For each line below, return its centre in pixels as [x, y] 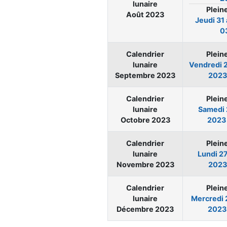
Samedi [212, 109]
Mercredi [208, 199]
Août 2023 [145, 15]
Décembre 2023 [145, 209]
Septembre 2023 [145, 75]
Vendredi [206, 65]
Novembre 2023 [145, 165]
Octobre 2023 [145, 120]
